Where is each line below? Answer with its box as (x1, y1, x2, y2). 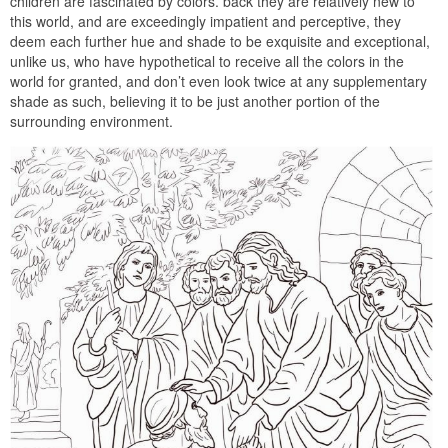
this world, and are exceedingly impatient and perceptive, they (10, 11, 401, 32)
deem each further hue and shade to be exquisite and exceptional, (10, 31, 430, 52)
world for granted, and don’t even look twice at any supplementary (10, 71, 427, 92)
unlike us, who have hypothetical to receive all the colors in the (10, 51, 404, 72)
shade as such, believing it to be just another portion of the (10, 91, 380, 112)
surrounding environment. (10, 111, 173, 132)
